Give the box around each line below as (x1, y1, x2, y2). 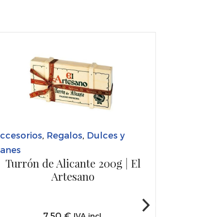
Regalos (46, 129, 82, 140)
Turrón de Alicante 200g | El (5, 155, 141, 170)
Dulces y (86, 129, 125, 140)
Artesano (51, 169, 95, 184)
